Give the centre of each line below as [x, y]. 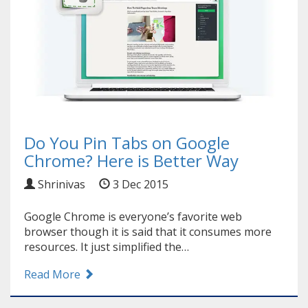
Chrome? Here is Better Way [131, 161]
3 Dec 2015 [139, 185]
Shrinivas [60, 185]
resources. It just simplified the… [107, 247]
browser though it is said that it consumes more [148, 232]
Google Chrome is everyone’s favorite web [133, 217]
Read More [54, 275]
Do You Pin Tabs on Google [127, 143]
